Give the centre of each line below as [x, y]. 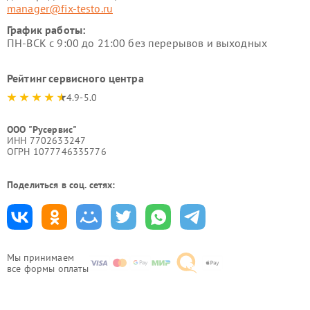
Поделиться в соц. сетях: [61, 185]
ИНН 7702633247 [47, 140]
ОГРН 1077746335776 [57, 152]
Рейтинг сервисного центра [75, 78]
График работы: [46, 30]
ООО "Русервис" [42, 129]
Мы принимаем [40, 257]
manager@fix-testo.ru [60, 8]
